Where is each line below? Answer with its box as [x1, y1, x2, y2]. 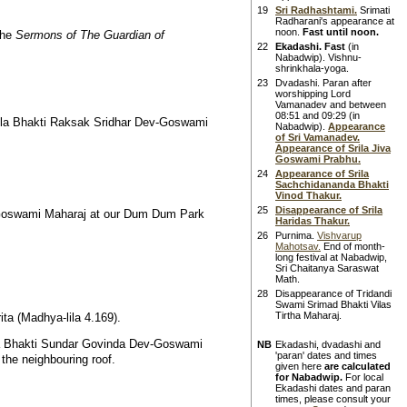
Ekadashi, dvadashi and [275, 339, 381, 350]
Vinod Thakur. [275, 190, 342, 201]
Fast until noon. [303, 26, 379, 37]
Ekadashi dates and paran [275, 382, 391, 393]
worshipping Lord [275, 88, 351, 99]
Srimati [357, 5, 390, 15]
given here [275, 361, 324, 372]
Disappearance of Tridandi [275, 288, 392, 299]
